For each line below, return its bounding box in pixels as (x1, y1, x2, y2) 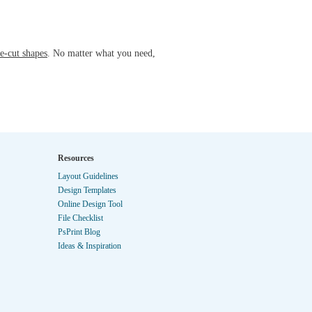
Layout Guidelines (58, 171, 118, 181)
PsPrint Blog (58, 227, 100, 237)
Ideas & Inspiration (58, 241, 121, 251)
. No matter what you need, (47, 48, 155, 58)
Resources (58, 153, 94, 163)
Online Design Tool (58, 199, 123, 209)
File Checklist (58, 213, 103, 223)
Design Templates (58, 185, 116, 195)
